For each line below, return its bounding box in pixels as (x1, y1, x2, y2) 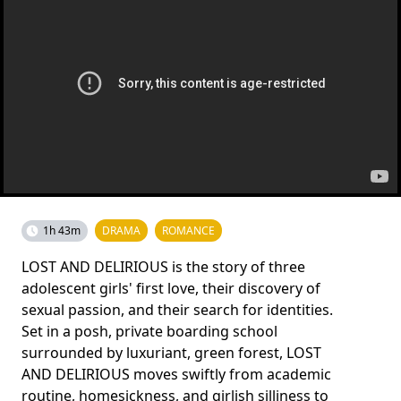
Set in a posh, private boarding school (21, 321, 277, 341)
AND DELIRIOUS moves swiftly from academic (21, 364, 331, 384)
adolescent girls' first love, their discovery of (21, 278, 320, 298)
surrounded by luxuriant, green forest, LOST (21, 343, 321, 363)
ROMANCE (162, 223, 215, 238)
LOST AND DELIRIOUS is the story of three (21, 257, 305, 277)
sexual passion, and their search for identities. (21, 300, 333, 320)
